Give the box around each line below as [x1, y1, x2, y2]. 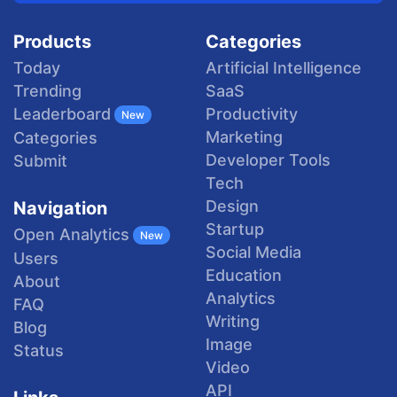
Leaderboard [13, 105, 111, 124]
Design [206, 196, 259, 215]
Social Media [206, 242, 301, 261]
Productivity [206, 104, 298, 123]
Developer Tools [206, 150, 331, 169]
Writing [206, 311, 260, 331]
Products [13, 30, 91, 52]
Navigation [13, 197, 107, 219]
